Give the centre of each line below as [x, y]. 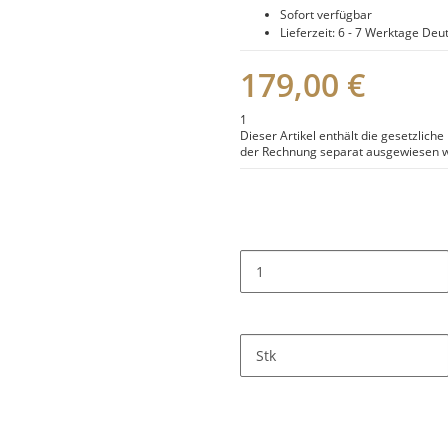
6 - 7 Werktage [380, 32]
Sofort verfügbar [326, 14]
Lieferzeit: [309, 32]
